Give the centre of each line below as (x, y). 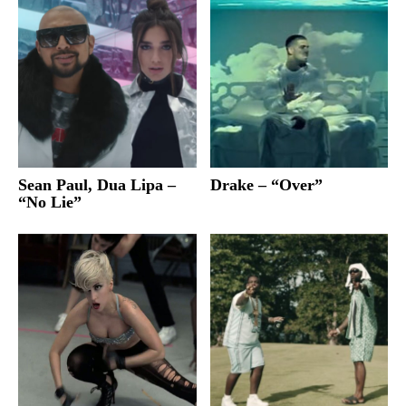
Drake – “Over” (266, 184)
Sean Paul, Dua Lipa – (97, 184)
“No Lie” (50, 202)
